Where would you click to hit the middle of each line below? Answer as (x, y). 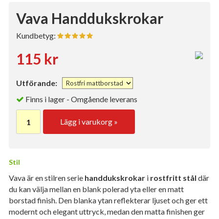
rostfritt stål (173, 178)
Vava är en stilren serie (47, 178)
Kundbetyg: (37, 35)
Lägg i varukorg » (89, 122)
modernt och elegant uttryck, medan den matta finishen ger (107, 212)
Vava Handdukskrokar (90, 18)
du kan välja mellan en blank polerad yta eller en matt (96, 189)
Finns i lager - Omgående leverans (81, 99)
